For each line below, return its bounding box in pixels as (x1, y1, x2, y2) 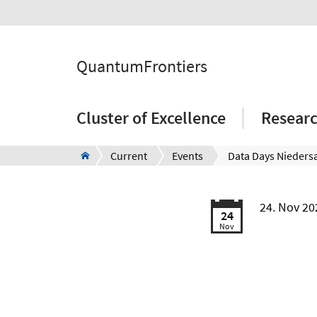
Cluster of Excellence (76, 107, 226, 129)
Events (172, 149, 203, 163)
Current (110, 149, 147, 163)
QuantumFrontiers (76, 55, 207, 77)
